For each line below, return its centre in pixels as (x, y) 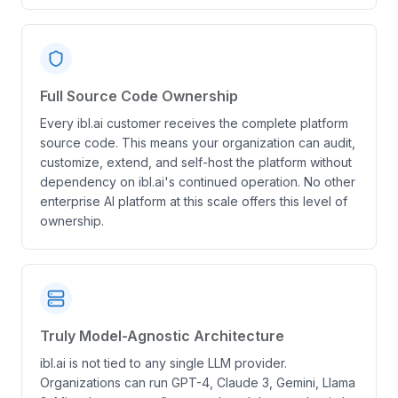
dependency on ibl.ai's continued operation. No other (198, 182)
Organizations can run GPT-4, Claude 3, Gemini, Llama (198, 382)
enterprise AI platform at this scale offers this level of (194, 201)
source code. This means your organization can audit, (198, 143)
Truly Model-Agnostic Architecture (162, 336)
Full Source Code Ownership (139, 96)
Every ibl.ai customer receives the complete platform (194, 123)
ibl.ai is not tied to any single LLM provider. (163, 363)
